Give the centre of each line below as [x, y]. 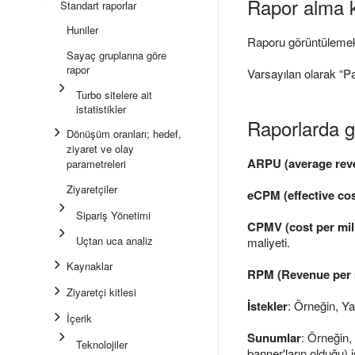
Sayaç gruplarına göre [116, 55]
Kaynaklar [90, 266]
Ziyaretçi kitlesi [101, 292]
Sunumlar [274, 338]
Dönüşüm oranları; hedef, [124, 134]
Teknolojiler [102, 344]
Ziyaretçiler [92, 189]
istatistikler [101, 109]
